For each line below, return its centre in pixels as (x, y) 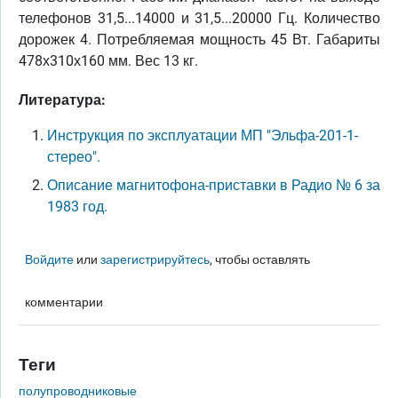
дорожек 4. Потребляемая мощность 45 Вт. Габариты (199, 40)
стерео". (74, 157)
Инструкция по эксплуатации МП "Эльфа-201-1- (203, 135)
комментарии (64, 302)
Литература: (62, 100)
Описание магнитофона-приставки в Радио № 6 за (214, 185)
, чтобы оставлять (260, 260)
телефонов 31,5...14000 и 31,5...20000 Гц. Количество (199, 18)
